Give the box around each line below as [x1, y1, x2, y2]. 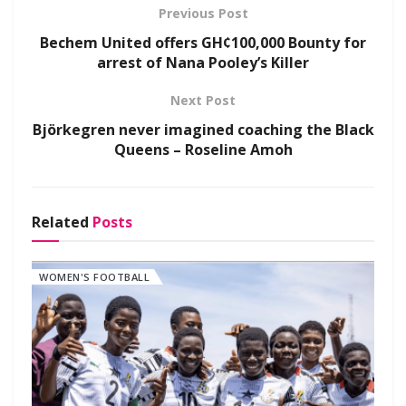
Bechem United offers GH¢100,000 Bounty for [40, 32, 366, 53]
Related [32, 211, 89, 232]
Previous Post [158, 4, 248, 22]
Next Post [170, 91, 236, 109]
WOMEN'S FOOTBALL [39, 269, 150, 284]
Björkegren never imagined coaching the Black [32, 119, 374, 140]
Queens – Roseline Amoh [113, 139, 293, 159]
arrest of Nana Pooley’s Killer [97, 52, 309, 72]
